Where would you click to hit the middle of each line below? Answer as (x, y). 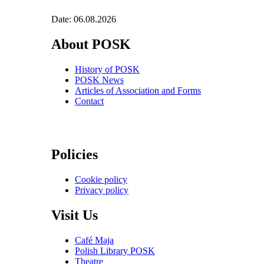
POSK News (99, 80)
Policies (75, 154)
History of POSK (107, 69)
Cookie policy (101, 179)
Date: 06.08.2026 (84, 19)
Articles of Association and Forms (138, 90)
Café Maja (94, 240)
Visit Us (75, 215)
